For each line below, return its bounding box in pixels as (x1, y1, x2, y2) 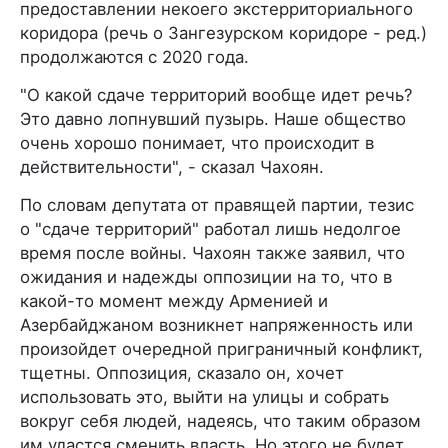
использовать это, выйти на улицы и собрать (20, 387, 389, 407)
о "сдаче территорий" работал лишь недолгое (20, 219, 401, 239)
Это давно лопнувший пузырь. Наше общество (20, 109, 406, 129)
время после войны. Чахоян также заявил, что (20, 243, 405, 263)
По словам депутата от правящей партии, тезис (20, 195, 414, 215)
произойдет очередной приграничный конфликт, (20, 339, 423, 359)
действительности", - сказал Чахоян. (20, 157, 324, 177)
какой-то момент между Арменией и (20, 291, 328, 311)
